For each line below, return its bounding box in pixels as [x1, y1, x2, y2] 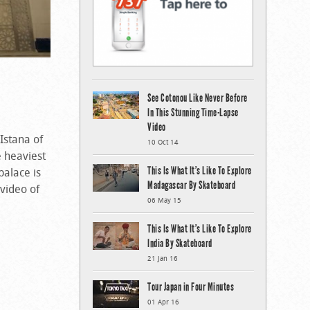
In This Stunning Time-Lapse [147, 105, 239, 119]
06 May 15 [147, 195, 181, 205]
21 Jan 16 [147, 253, 178, 263]
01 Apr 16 [147, 297, 179, 307]
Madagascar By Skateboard [147, 178, 235, 192]
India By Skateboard [147, 236, 212, 250]
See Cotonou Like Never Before [147, 91, 248, 104]
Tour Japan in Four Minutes [147, 280, 234, 293]
